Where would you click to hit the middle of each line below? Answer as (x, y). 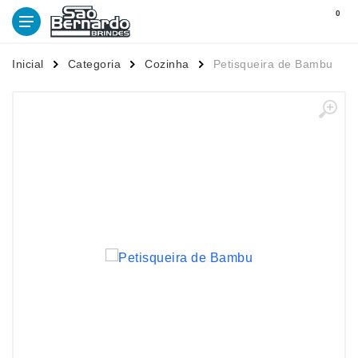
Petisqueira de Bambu (273, 64)
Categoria (94, 64)
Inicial (28, 64)
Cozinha (167, 64)
